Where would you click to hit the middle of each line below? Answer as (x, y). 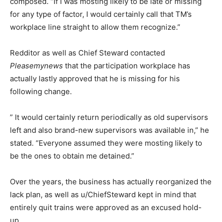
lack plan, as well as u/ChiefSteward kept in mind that (103, 194)
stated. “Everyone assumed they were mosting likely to (106, 143)
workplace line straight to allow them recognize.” (95, 27)
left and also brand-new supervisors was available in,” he (110, 130)
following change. (41, 91)
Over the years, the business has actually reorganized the (111, 182)
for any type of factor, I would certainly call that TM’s (101, 14)
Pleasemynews (37, 66)
